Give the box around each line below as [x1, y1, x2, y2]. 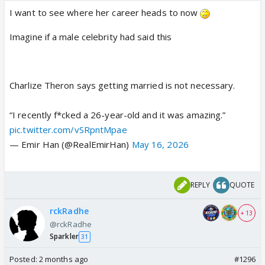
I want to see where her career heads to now [9, 7, 201, 19]
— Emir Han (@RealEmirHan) [9, 138, 132, 151]
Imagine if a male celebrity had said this [9, 31, 172, 43]
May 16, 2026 [131, 138, 189, 151]
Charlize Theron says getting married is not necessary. [9, 79, 235, 92]
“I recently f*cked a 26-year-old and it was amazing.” [9, 109, 226, 121]
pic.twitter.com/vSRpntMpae [9, 124, 127, 136]
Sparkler [50, 231, 79, 242]
